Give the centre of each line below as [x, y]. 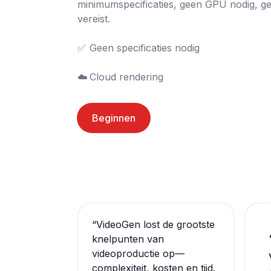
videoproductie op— [138, 253]
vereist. [94, 19]
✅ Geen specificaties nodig [82, 48]
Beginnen [114, 118]
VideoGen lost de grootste [155, 224]
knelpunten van [128, 239]
